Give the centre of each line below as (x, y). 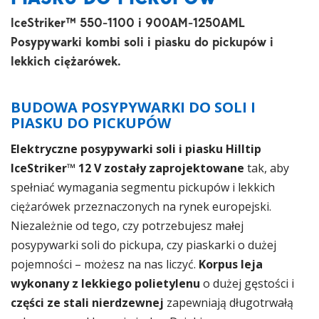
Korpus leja (231, 264)
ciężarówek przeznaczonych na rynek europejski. (141, 206)
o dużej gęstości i (247, 283)
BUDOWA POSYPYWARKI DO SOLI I (133, 107)
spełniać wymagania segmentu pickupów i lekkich (143, 187)
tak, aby (268, 168)
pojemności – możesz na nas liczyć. (105, 264)
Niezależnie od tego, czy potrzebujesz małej (127, 226)
